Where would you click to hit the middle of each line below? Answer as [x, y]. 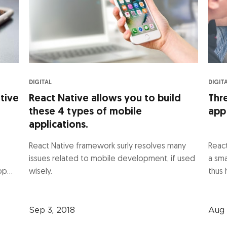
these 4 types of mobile [86, 112]
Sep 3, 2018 [52, 210]
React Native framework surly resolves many [108, 146]
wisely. [41, 172]
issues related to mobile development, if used [112, 159]
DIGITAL [41, 82]
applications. [59, 125]
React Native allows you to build [105, 99]
